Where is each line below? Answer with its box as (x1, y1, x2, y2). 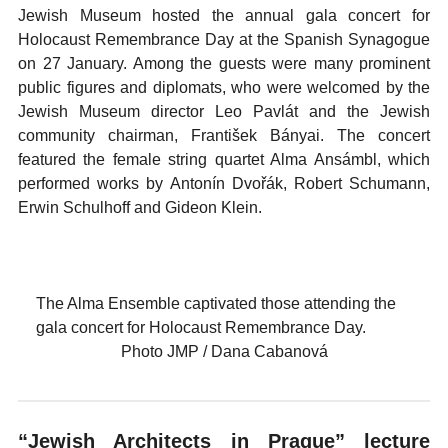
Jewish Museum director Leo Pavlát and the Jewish (18, 103, 430, 120)
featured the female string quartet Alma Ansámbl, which (18, 151, 430, 168)
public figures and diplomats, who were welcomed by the (18, 79, 430, 96)
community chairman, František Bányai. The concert (18, 127, 430, 144)
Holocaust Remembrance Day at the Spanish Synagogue (18, 31, 430, 48)
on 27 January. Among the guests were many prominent (18, 55, 430, 72)
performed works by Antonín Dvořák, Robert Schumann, (18, 175, 430, 192)
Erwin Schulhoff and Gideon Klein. (18, 199, 262, 216)
